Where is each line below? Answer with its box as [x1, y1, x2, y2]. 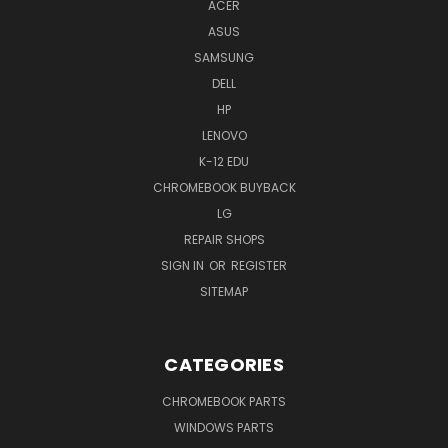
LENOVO [201, 126, 247, 144]
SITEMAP [200, 282, 248, 300]
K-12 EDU [199, 152, 249, 170]
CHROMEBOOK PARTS [162, 392, 286, 410]
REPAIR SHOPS [183, 230, 265, 248]
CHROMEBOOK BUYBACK [152, 178, 296, 196]
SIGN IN [161, 256, 207, 274]
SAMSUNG [194, 48, 254, 66]
